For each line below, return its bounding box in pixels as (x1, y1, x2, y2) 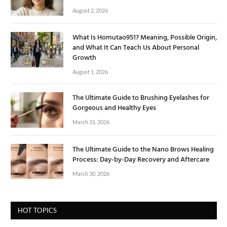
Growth (72, 52, 96, 64)
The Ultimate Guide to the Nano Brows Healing (72, 143, 214, 156)
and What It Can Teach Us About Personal (72, 42, 199, 54)
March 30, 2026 (72, 170, 109, 177)
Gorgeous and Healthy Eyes (72, 102, 156, 115)
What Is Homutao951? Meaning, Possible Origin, (72, 32, 217, 44)
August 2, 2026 (72, 7, 108, 14)
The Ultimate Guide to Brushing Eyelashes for (72, 92, 209, 104)
